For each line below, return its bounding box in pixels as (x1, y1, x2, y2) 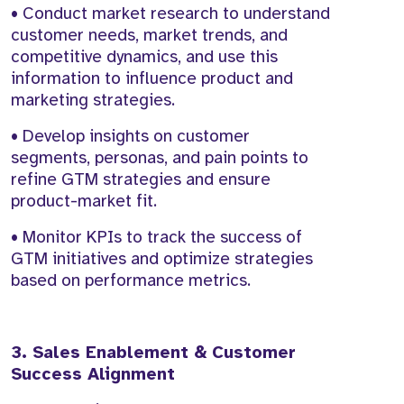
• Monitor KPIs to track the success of (11, 226, 302, 249)
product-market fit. (11, 190, 157, 213)
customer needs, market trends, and (11, 24, 288, 47)
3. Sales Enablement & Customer (11, 342, 296, 364)
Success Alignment (11, 363, 175, 386)
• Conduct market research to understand (11, 3, 330, 25)
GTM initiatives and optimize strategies (11, 248, 313, 271)
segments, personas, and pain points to (11, 147, 308, 170)
